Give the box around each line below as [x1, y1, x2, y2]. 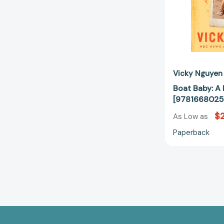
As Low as [173, 111, 210, 121]
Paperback [173, 127, 209, 137]
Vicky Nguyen [173, 68, 222, 79]
